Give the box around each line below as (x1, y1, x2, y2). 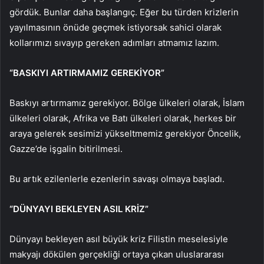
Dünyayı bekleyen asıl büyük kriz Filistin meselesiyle (9, 233, 228, 245)
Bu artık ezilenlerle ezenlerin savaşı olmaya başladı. (9, 173, 225, 185)
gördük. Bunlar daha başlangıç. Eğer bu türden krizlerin (9, 6, 239, 18)
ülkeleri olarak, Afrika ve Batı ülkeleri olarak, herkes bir (9, 113, 236, 124)
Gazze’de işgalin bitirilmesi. (9, 143, 123, 155)
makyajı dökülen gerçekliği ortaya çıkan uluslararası (9, 249, 224, 260)
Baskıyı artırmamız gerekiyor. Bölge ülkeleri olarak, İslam (9, 97, 245, 109)
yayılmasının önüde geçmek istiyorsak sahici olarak (9, 22, 222, 34)
